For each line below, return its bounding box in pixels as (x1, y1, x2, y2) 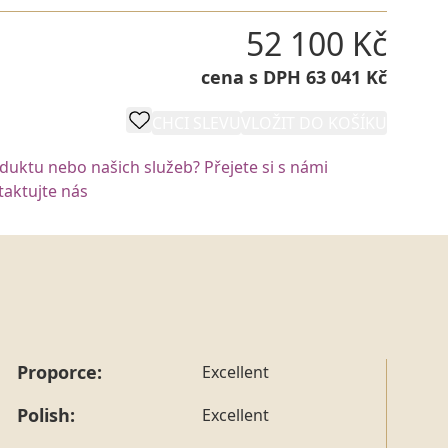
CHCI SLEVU (152, 111, 241, 134)
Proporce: (17, 359, 102, 384)
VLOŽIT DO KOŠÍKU (241, 111, 387, 134)
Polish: (17, 402, 75, 427)
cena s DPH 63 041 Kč (201, 64, 387, 89)
